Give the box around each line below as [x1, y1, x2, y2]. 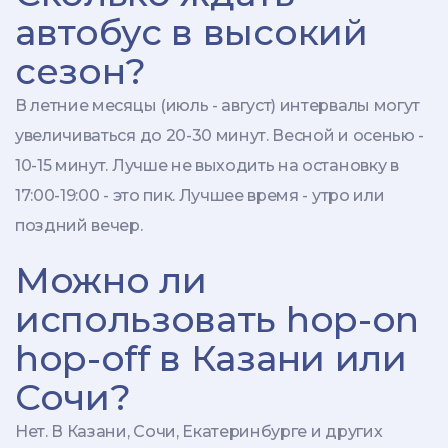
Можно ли [15, 258, 207, 303]
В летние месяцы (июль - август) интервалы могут [15, 96, 420, 116]
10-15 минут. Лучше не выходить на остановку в [15, 156, 399, 176]
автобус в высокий [15, 10, 368, 55]
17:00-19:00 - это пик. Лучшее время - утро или [15, 186, 385, 206]
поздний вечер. [15, 216, 143, 236]
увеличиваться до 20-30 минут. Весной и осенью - [15, 126, 424, 146]
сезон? [15, 49, 147, 94]
